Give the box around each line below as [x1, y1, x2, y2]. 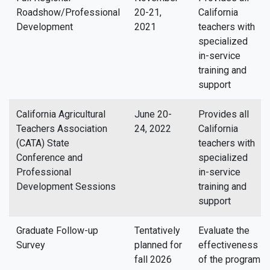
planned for [134, 239, 182, 251]
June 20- [134, 108, 172, 120]
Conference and [16, 152, 83, 163]
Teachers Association [16, 123, 107, 134]
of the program [198, 254, 260, 265]
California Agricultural [16, 108, 105, 120]
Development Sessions [16, 181, 118, 192]
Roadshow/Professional [16, 7, 120, 18]
